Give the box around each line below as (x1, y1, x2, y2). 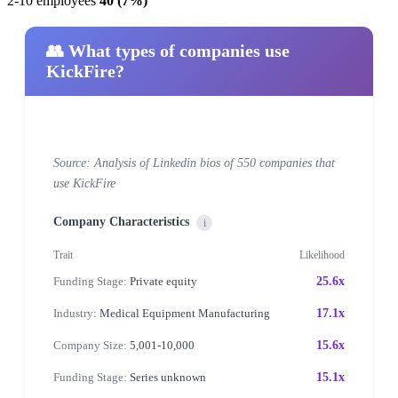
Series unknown (127, 370, 206, 384)
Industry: (53, 306, 97, 320)
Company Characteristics (53, 214, 189, 228)
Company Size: (53, 338, 127, 352)
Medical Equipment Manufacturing (97, 306, 270, 320)
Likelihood (299, 248, 345, 261)
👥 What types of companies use (46, 40, 290, 60)
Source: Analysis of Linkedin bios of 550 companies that (53, 155, 335, 170)
